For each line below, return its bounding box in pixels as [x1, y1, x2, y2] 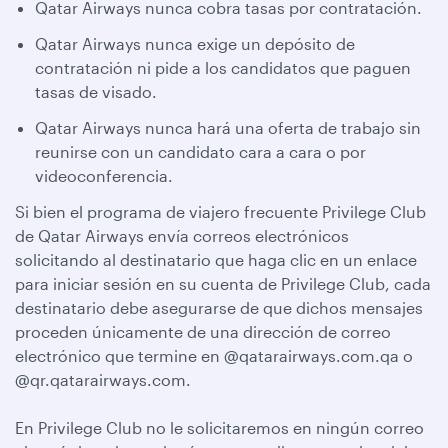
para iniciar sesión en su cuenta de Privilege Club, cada [15, 274, 431, 293]
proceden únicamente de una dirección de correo [15, 322, 391, 341]
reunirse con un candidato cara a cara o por [35, 142, 366, 161]
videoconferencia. [35, 166, 173, 185]
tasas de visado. [35, 82, 157, 101]
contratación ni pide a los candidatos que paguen [35, 58, 411, 77]
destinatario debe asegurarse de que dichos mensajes [15, 298, 423, 317]
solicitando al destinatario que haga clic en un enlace [15, 250, 417, 269]
